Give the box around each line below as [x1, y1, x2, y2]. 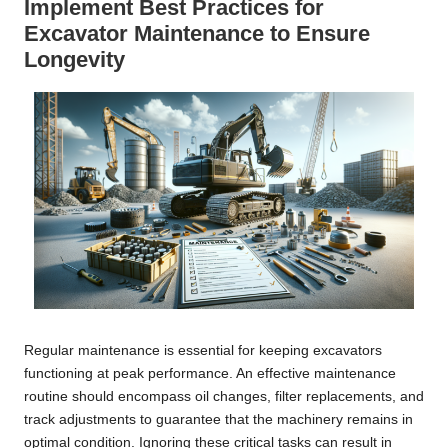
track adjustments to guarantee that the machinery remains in [24, 412, 413, 428]
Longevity [24, 46, 125, 72]
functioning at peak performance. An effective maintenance [24, 366, 396, 382]
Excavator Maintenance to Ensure [24, 20, 370, 46]
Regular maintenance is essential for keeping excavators [24, 343, 382, 359]
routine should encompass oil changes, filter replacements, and [24, 389, 424, 405]
